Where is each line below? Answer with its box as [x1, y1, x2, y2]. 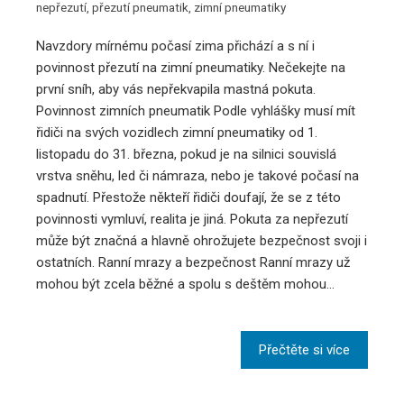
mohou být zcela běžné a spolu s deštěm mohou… [36, 276, 335, 293]
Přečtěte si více [259, 342, 350, 359]
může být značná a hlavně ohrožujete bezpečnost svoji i [36, 233, 367, 250]
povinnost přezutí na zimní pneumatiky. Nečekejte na [36, 60, 345, 77]
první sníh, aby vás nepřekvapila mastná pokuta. [36, 81, 316, 98]
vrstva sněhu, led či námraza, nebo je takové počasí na [36, 168, 359, 185]
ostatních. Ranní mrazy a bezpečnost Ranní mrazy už [36, 254, 350, 271]
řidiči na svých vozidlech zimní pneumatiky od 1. [36, 124, 317, 142]
